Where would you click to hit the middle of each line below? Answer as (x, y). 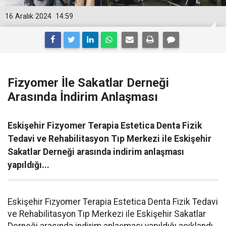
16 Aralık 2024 (28, 16)
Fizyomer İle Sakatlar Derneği (88, 83)
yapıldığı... (29, 165)
